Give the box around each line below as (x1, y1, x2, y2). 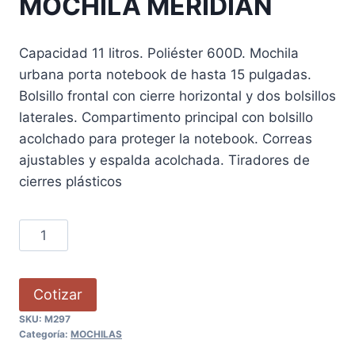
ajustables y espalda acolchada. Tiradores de (19, 151, 310, 168)
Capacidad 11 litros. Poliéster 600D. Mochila (19, 44, 299, 61)
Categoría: (19, 328, 71, 341)
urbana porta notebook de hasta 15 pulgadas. (19, 66, 311, 82)
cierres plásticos (19, 173, 122, 189)
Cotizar (33, 285, 82, 303)
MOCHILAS (71, 328, 122, 341)
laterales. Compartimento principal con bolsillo (19, 109, 313, 125)
